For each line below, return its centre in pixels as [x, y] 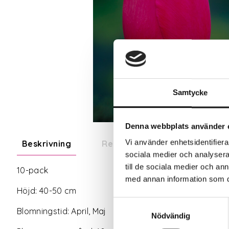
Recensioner [128, 144]
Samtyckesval [138, 203]
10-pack [33, 170]
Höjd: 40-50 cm [47, 191]
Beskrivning [47, 144]
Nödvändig [171, 216]
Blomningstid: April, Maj [62, 211]
